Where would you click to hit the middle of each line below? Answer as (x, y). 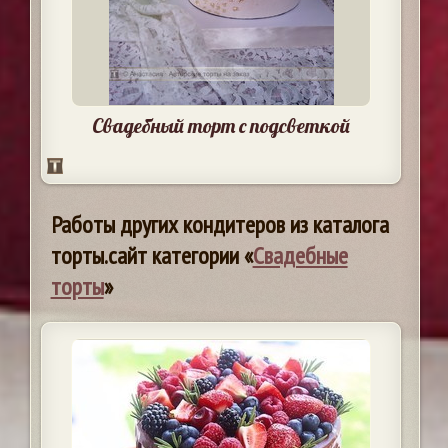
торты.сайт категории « (151, 256)
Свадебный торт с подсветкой (220, 126)
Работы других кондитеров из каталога (219, 225)
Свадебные (300, 256)
